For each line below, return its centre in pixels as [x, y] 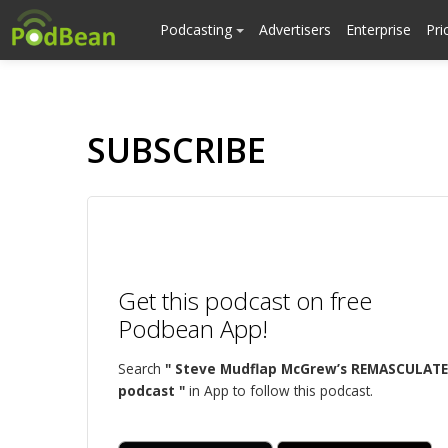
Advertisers [295, 29]
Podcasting [198, 29]
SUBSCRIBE [176, 150]
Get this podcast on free [245, 300]
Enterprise [378, 29]
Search [141, 368]
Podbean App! [193, 328]
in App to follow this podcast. [279, 390]
